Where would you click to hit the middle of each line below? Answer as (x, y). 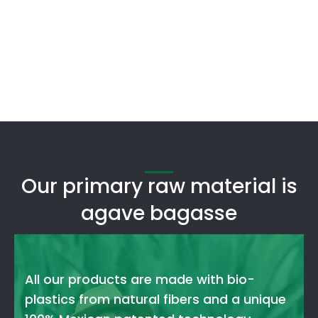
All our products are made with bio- (140, 280)
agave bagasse (159, 214)
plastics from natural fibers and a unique (155, 300)
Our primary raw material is (159, 187)
